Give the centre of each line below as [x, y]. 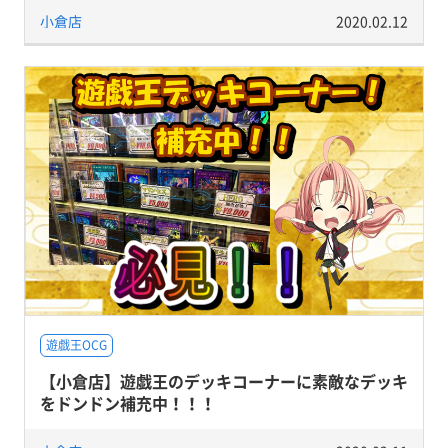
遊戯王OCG [76, 344]
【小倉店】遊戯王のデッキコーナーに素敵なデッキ [223, 380]
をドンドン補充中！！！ [127, 402]
